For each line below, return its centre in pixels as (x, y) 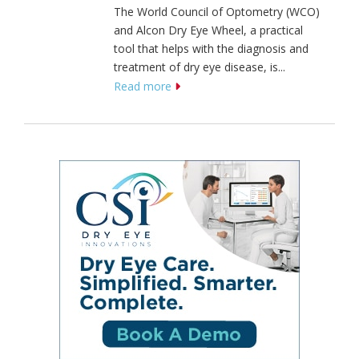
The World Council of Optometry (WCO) (217, 12)
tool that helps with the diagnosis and (211, 49)
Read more (143, 87)
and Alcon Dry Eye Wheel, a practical (208, 30)
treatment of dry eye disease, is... (200, 67)
